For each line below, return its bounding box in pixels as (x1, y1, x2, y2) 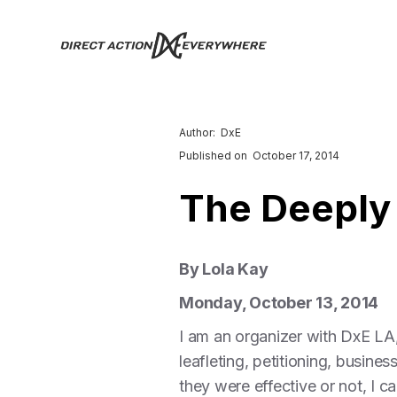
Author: (179, 126, 215, 139)
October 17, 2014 (253, 149, 339, 162)
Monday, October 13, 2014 (179, 293, 378, 312)
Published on (179, 149, 247, 162)
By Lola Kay (179, 260, 271, 278)
